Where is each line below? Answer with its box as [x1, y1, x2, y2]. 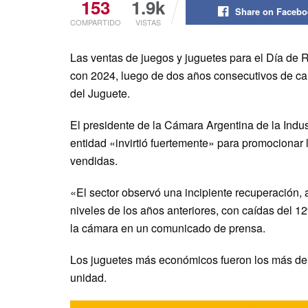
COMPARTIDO [70, 16, 121, 28]
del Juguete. [70, 85, 130, 102]
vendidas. [70, 153, 118, 169]
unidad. [70, 269, 107, 286]
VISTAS [135, 16, 161, 28]
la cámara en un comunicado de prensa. [70, 220, 265, 236]
